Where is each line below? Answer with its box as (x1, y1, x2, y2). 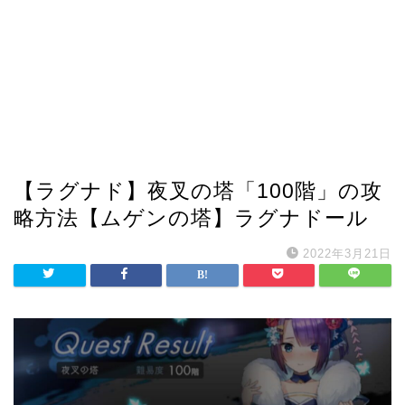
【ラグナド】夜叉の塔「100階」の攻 (14, 179, 382, 202)
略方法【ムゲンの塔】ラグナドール (14, 206, 369, 230)
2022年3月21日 (303, 247, 391, 260)
